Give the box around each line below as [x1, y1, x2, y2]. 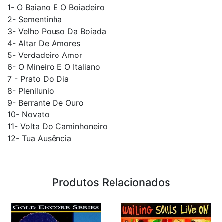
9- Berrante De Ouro [7, 97, 84, 108]
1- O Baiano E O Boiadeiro [7, 2, 105, 12]
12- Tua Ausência [7, 133, 71, 143]
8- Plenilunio [7, 85, 54, 96]
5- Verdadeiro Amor [7, 50, 82, 60]
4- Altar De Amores [7, 38, 80, 48]
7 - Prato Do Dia [7, 73, 69, 84]
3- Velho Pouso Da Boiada [7, 26, 106, 36]
